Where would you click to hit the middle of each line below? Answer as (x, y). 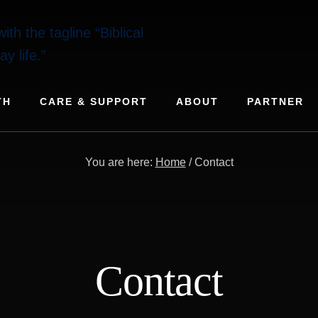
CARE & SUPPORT (93, 102)
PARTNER (275, 102)
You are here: (120, 162)
